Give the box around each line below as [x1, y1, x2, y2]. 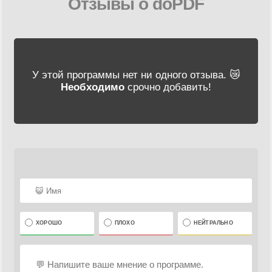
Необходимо [61, 81, 124, 93]
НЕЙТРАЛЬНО [193, 220, 233, 226]
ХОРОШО [36, 220, 63, 226]
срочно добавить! [124, 81, 211, 93]
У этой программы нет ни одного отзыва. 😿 [32, 69, 240, 81]
